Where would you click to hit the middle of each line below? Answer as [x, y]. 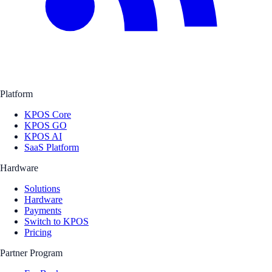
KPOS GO [46, 125]
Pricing [38, 232]
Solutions [42, 188]
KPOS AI [43, 136]
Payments [43, 210]
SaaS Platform [52, 147]
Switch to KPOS [56, 221]
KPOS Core [48, 114]
